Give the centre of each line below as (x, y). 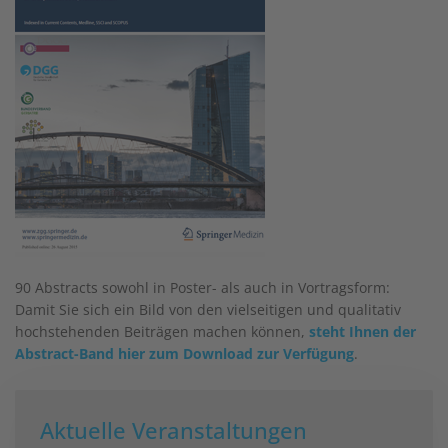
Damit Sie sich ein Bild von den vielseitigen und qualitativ (208, 309)
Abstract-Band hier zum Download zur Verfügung (184, 353)
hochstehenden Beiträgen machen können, (162, 331)
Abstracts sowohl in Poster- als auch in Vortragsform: (212, 287)
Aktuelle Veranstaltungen (173, 429)
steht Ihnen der (362, 331)
